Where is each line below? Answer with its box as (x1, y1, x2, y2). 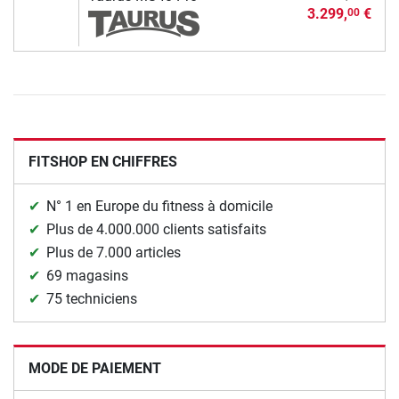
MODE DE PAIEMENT (28, 360, 161, 378)
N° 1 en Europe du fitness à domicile (46, 198, 273, 216)
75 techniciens (46, 290, 137, 308)
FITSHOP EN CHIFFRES (28, 153, 177, 171)
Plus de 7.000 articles (46, 244, 181, 262)
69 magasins (46, 267, 128, 285)
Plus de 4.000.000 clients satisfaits (46, 221, 266, 239)
